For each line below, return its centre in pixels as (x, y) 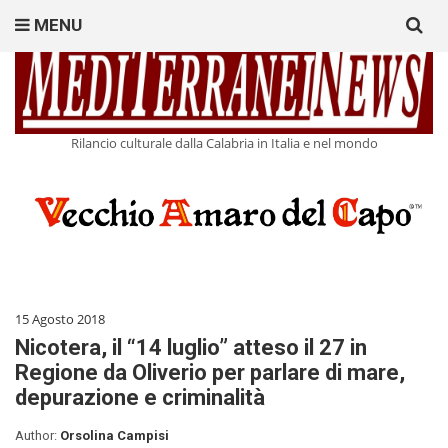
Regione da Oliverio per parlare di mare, (210, 373)
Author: (37, 436)
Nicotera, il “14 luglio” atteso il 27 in (191, 348)
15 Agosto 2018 (60, 319)
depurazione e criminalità (140, 398)
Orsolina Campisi (114, 436)
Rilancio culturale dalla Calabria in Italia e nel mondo (224, 143)
